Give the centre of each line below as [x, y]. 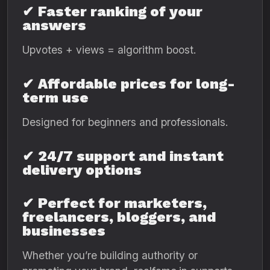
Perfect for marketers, [122, 203]
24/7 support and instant [131, 156]
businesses [64, 231]
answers [54, 25]
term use [55, 98]
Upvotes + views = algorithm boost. [109, 50]
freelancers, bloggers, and [119, 217]
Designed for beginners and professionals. [125, 122]
